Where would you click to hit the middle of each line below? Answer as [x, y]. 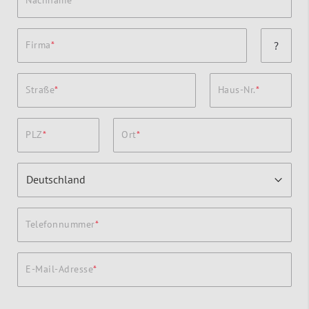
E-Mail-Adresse [59, 269]
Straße [40, 89]
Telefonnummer [60, 224]
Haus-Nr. [237, 89]
